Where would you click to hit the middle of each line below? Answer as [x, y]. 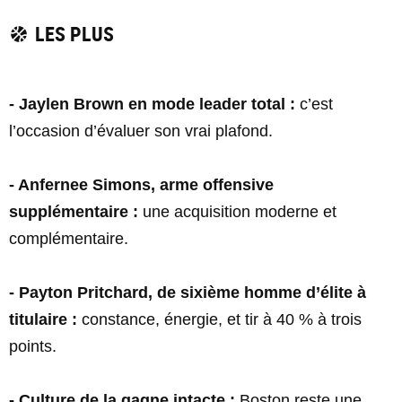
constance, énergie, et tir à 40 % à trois [219, 319]
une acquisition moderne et [237, 212]
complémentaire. [69, 239]
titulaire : [43, 319]
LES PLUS [74, 34]
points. [33, 346]
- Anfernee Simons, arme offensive [141, 185]
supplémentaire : [74, 212]
